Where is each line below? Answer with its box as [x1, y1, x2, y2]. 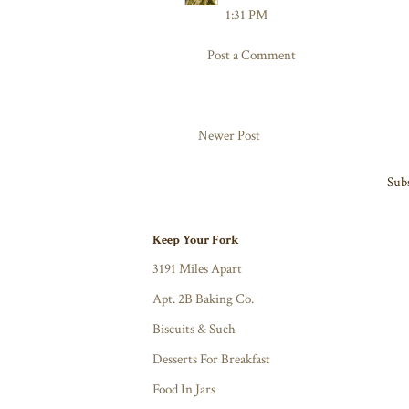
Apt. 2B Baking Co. [152, 290, 254, 309]
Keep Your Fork [152, 231, 238, 248]
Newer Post [198, 127, 260, 145]
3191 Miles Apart [152, 260, 242, 278]
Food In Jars [152, 381, 215, 399]
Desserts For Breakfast [152, 351, 270, 369]
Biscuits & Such [152, 320, 236, 339]
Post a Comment [207, 46, 296, 64]
